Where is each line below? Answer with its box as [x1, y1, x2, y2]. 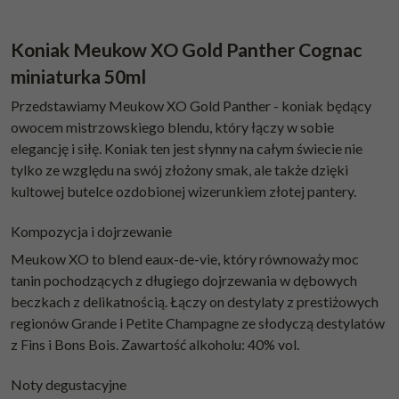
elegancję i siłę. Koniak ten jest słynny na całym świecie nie [11, 140, 362, 158]
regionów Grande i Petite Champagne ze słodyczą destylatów [11, 314, 385, 332]
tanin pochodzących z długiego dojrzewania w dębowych [11, 272, 357, 289]
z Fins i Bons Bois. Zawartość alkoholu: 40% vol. [11, 336, 299, 354]
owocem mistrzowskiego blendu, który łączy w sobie [11, 118, 334, 136]
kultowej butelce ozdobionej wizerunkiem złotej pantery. [11, 183, 356, 200]
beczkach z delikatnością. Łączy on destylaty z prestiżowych [11, 293, 379, 311]
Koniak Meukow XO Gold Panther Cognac [11, 38, 362, 62]
